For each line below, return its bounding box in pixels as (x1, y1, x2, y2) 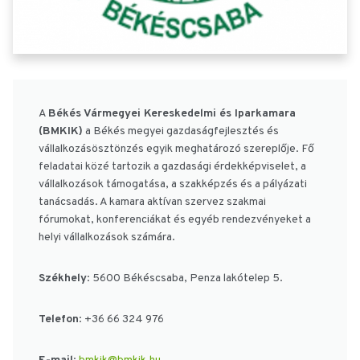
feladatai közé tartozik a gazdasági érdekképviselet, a (39, 160, 306, 174)
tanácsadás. (39, 195, 98, 210)
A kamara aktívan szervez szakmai (100, 195, 266, 210)
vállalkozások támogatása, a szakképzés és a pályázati (39, 178, 307, 192)
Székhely (39, 272, 87, 286)
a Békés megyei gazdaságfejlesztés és (83, 125, 279, 139)
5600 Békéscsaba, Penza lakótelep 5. (92, 272, 283, 286)
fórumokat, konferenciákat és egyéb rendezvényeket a (39, 213, 311, 227)
